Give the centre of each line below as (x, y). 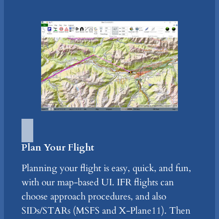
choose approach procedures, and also (94, 197)
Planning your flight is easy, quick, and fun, (106, 168)
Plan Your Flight (58, 148)
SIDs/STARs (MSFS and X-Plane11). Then (106, 211)
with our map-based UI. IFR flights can (98, 183)
